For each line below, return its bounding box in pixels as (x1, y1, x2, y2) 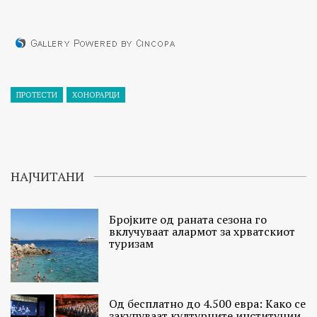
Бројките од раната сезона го (109, 212, 267, 228)
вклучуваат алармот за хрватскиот (109, 224, 296, 240)
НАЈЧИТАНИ (11, 168, 84, 185)
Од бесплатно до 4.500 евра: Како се (109, 296, 306, 312)
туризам (109, 236, 154, 252)
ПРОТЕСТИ (16, 90, 57, 100)
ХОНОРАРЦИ (72, 90, 120, 100)
